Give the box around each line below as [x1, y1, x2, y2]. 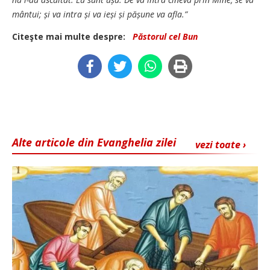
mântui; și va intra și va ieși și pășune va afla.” [12, 8, 187, 20]
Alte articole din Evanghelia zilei [12, 134, 176, 149]
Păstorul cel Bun [133, 30, 198, 42]
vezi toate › [195, 137, 246, 151]
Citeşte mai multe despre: [12, 30, 130, 42]
